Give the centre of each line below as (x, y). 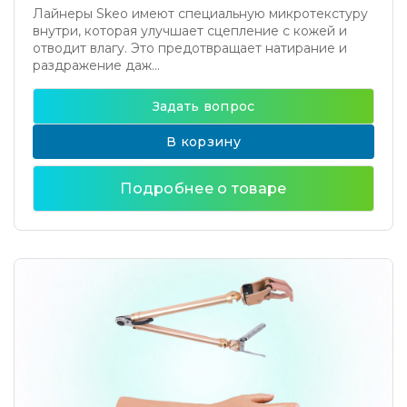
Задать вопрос (203, 106)
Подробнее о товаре (203, 189)
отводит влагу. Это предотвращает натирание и (190, 48)
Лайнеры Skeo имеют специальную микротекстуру (200, 14)
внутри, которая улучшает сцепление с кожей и (190, 31)
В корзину (203, 142)
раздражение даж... (96, 65)
